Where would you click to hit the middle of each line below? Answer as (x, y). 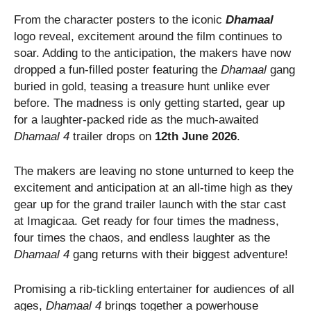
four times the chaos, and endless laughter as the (142, 237)
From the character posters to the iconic (120, 19)
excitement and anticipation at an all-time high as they (153, 187)
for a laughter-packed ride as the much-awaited (136, 119)
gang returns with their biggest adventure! (180, 254)
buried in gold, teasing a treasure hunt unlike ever (142, 86)
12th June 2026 (196, 136)
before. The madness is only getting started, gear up (149, 103)
